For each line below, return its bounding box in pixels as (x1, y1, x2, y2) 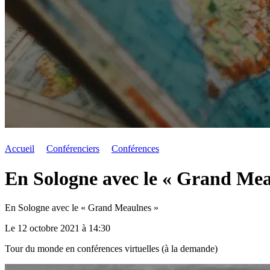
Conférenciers (46, 143, 99, 154)
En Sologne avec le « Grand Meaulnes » (5, 202, 159, 213)
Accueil (5, 143, 34, 154)
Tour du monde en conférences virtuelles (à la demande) (5, 243, 218, 254)
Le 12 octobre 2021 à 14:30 (5, 223, 110, 234)
